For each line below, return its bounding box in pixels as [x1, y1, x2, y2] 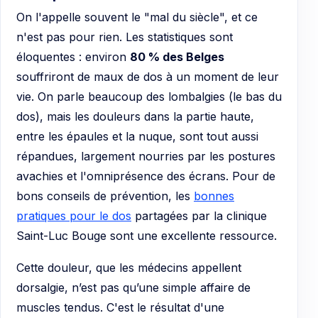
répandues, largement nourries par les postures [16, 148, 275, 163]
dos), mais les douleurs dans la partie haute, [16, 109, 254, 124]
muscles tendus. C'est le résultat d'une [16, 300, 224, 315]
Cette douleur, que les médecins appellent [16, 261, 241, 275]
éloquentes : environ [16, 49, 130, 64]
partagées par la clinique [131, 208, 267, 223]
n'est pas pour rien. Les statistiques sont [16, 29, 233, 44]
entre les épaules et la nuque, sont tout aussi [16, 128, 258, 143]
